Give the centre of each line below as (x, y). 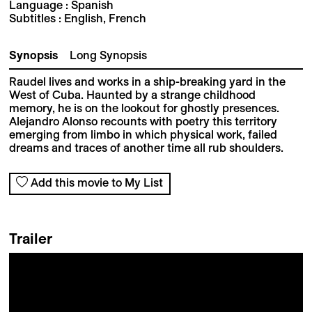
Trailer (30, 238)
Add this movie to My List (97, 183)
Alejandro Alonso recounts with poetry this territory (143, 122)
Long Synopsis (108, 55)
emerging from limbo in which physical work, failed (143, 135)
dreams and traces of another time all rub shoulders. (146, 148)
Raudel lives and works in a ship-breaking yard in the (147, 82)
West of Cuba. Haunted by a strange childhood (132, 95)
